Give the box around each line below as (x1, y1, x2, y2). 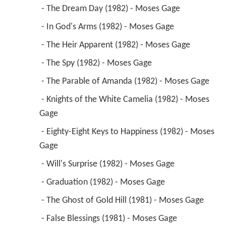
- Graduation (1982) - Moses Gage (41, 178, 167, 188)
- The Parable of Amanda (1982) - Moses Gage (41, 77, 211, 87)
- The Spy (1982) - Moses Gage (41, 59, 154, 69)
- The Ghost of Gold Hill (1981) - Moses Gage (41, 196, 206, 206)
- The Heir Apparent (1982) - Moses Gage (41, 40, 192, 50)
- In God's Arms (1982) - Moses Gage (41, 22, 176, 32)
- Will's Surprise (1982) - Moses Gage (41, 159, 177, 169)
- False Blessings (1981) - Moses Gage (41, 214, 179, 224)
